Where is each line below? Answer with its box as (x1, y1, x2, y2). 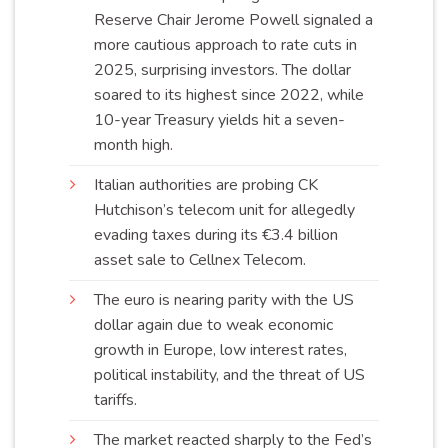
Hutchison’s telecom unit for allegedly (94, 198, 355, 221)
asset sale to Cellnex (94, 248, 244, 271)
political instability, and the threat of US (94, 363, 365, 386)
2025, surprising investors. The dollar (94, 58, 351, 81)
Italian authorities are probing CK (94, 173, 318, 196)
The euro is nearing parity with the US (94, 288, 354, 311)
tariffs (94, 388, 134, 411)
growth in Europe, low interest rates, (94, 338, 347, 361)
